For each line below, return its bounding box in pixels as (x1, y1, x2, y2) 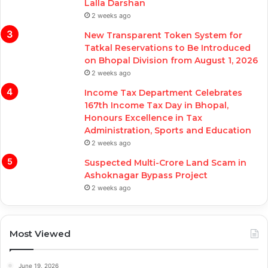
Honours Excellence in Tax (84, 112, 202, 124)
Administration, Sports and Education (84, 125, 251, 136)
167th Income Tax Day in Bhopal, (84, 100, 229, 111)
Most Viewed (10, 228, 71, 240)
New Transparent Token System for (84, 30, 242, 41)
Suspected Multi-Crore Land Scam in (84, 157, 246, 169)
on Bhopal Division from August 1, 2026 (84, 55, 258, 66)
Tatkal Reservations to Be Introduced (84, 42, 251, 54)
